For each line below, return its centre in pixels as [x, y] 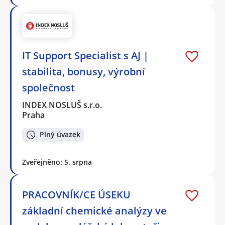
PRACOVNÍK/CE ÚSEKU [76, 194]
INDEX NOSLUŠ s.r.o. [63, 105]
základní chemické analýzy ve [94, 210]
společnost [48, 88]
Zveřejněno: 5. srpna [57, 162]
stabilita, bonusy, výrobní [84, 72]
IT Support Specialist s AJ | [85, 56]
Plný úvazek [60, 135]
